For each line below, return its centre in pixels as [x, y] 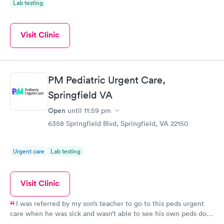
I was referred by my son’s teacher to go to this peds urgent [110, 203]
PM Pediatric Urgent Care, [107, 80]
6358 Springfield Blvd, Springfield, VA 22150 [118, 123]
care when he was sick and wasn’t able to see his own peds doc [110, 213]
